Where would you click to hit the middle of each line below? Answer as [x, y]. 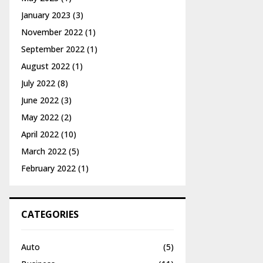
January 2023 [46, 15]
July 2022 [38, 83]
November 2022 [52, 32]
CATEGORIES [50, 214]
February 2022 [48, 168]
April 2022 [40, 134]
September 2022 [53, 49]
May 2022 [40, 117]
